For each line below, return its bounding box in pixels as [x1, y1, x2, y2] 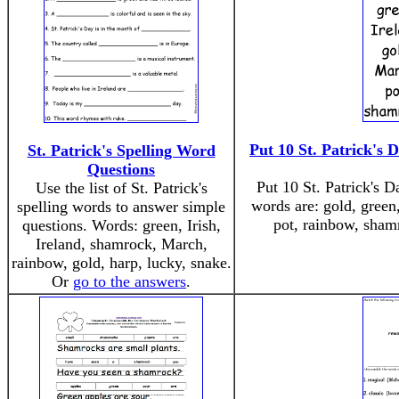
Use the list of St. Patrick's [35, 179, 208, 197]
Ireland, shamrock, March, [35, 235, 208, 253]
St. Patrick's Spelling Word [27, 142, 216, 159]
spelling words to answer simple [17, 198, 225, 216]
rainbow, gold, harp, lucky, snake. [11, 254, 232, 272]
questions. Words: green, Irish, [21, 216, 221, 234]
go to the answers [73, 273, 186, 290]
